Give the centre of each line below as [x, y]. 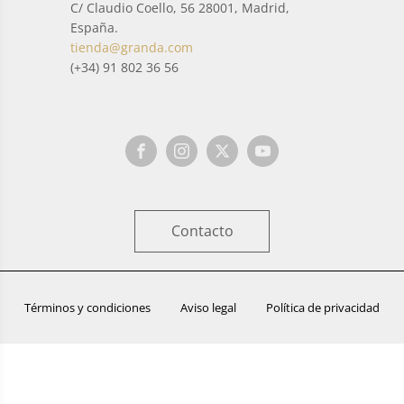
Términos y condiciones [87, 307]
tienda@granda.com [132, 47]
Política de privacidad [323, 307]
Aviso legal [208, 307]
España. [95, 27]
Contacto [202, 230]
